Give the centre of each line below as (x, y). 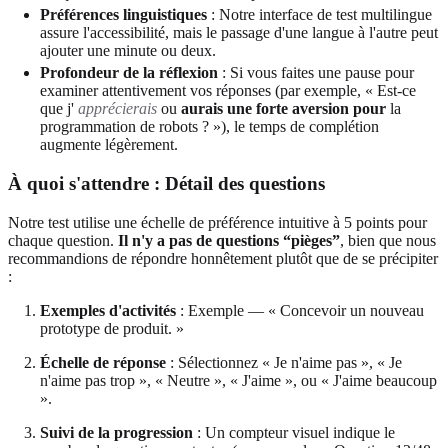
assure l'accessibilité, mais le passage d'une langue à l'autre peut (239, 33)
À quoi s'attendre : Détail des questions (166, 183)
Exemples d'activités (108, 310)
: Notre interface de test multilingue (319, 15)
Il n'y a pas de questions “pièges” (229, 240)
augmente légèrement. (109, 145)
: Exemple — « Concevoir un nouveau (300, 310)
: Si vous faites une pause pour (316, 73)
